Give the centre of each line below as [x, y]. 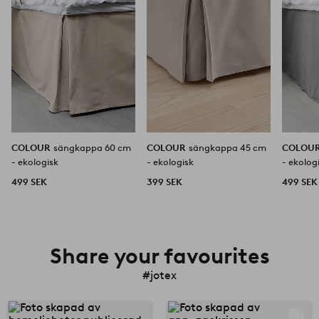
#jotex [159, 275]
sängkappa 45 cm [228, 147]
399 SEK [165, 182]
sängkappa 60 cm [92, 147]
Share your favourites [159, 256]
